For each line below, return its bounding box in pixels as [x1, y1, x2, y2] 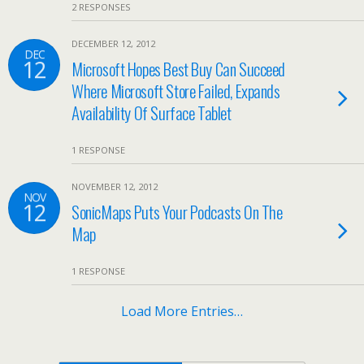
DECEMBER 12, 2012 [71, 37, 155, 50]
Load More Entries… [121, 302, 243, 320]
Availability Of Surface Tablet [71, 100, 232, 125]
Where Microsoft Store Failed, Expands [71, 78, 280, 103]
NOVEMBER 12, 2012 [71, 180, 158, 193]
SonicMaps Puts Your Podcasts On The [71, 199, 283, 224]
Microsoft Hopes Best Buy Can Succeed [71, 56, 286, 81]
